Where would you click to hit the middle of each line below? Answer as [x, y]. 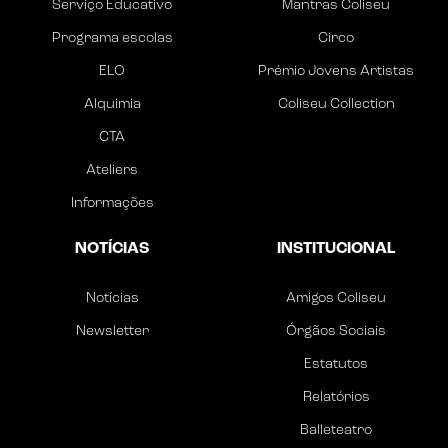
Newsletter [112, 332]
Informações [112, 204]
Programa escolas [112, 39]
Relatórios [336, 398]
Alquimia [112, 105]
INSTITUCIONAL [336, 249]
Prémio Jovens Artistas [336, 72]
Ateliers [112, 171]
